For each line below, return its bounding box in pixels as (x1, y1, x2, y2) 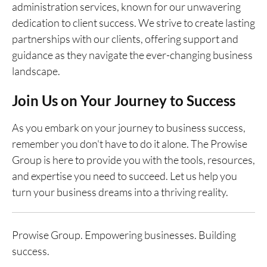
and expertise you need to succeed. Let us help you (12, 169, 237, 183)
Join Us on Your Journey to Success (12, 92, 235, 110)
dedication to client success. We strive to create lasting (12, 16, 255, 30)
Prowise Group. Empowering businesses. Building (12, 228, 236, 242)
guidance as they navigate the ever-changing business (12, 48, 253, 62)
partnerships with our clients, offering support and (12, 32, 238, 46)
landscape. (12, 64, 60, 78)
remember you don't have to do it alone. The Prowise (12, 137, 247, 151)
